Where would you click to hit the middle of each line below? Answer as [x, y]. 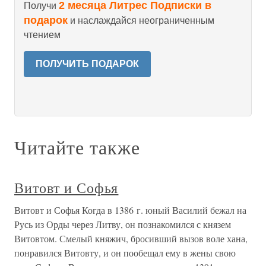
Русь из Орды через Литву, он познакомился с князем [123, 224]
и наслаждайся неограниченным [141, 20]
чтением [42, 35]
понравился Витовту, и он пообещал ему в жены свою [125, 253]
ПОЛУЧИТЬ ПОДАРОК [87, 64]
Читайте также [77, 147]
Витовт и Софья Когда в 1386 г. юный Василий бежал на [130, 210]
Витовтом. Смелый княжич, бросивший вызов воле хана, [131, 238]
